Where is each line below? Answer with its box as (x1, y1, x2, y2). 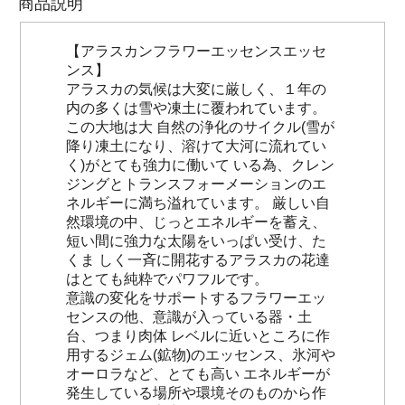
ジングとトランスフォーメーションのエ (66, 176, 326, 193)
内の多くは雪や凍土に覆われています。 (66, 100, 326, 117)
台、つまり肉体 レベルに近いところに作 (66, 328, 330, 344)
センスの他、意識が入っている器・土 (66, 309, 312, 325)
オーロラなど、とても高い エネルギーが (66, 366, 330, 382)
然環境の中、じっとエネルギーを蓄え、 (66, 214, 326, 231)
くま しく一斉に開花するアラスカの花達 (66, 252, 330, 268)
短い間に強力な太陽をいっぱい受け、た (66, 233, 326, 250)
